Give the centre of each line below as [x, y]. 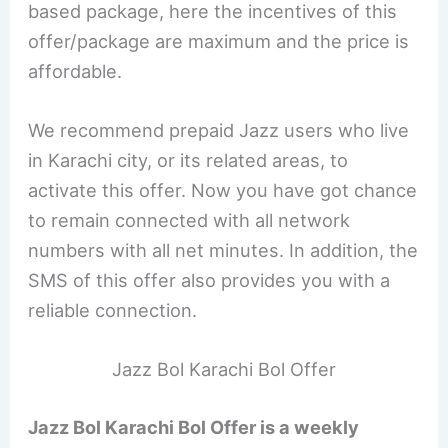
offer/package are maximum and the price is [219, 40]
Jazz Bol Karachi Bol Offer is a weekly [194, 426]
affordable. [75, 70]
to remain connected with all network [189, 219]
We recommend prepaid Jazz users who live [219, 129]
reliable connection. [113, 309]
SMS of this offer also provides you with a [209, 279]
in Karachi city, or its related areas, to [188, 159]
